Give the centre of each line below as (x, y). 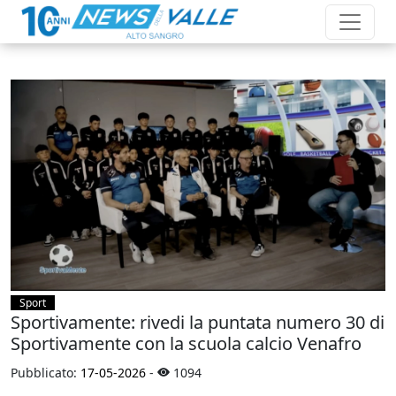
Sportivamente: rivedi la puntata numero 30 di (198, 322)
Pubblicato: (46, 372)
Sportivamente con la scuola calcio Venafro (186, 343)
